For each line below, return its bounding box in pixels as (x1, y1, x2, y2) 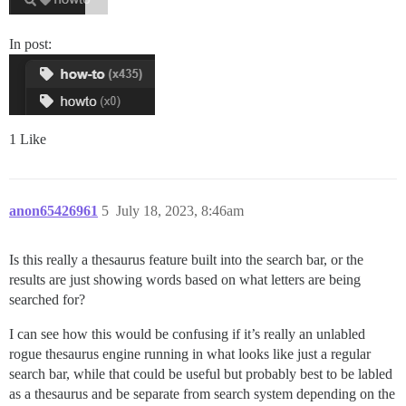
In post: (9, 35, 52, 52)
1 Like (9, 130, 46, 147)
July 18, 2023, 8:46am (116, 202, 244, 218)
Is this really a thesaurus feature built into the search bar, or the (9, 251, 363, 267)
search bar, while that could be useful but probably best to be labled (9, 365, 392, 382)
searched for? (9, 291, 85, 307)
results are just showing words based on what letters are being (9, 271, 361, 287)
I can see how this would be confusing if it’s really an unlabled (9, 325, 365, 342)
